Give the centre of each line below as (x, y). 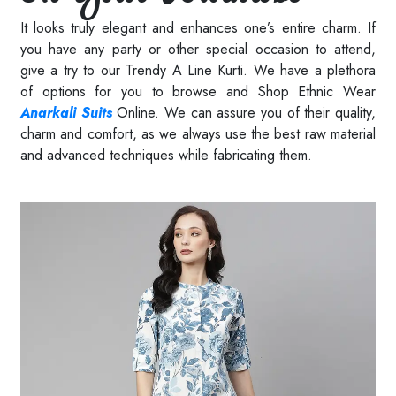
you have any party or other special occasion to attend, (198, 49)
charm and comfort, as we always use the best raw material (198, 133)
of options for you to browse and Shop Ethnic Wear (198, 91)
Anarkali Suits (66, 112)
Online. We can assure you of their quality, (244, 112)
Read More (54, 177)
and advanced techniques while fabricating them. (166, 155)
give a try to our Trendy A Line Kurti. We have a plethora (198, 70)
